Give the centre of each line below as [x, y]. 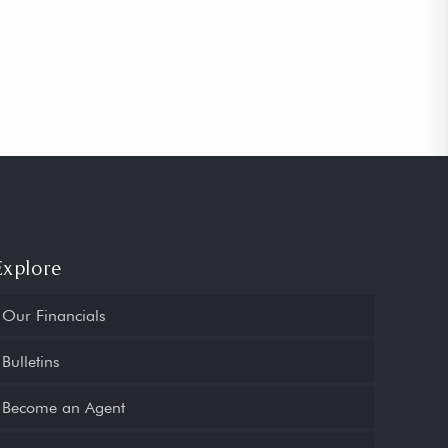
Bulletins [31, 361]
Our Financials [54, 315]
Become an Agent [64, 407]
